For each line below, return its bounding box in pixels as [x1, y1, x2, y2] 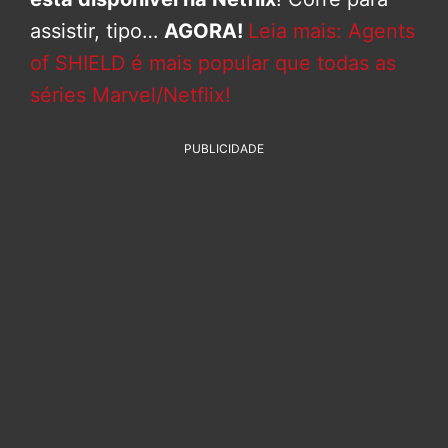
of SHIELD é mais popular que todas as [30, 50, 396, 75]
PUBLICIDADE [184, 140, 264, 156]
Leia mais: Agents [248, 18, 415, 43]
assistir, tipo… [30, 18, 164, 43]
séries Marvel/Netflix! [30, 82, 231, 107]
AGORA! [164, 18, 243, 43]
